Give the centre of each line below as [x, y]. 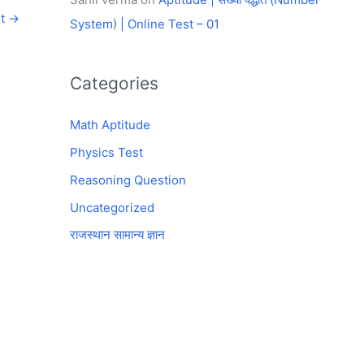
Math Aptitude [110, 125]
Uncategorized [112, 207]
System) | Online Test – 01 [145, 24]
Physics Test [106, 152]
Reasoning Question [128, 180]
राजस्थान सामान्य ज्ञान [117, 235]
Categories [114, 84]
